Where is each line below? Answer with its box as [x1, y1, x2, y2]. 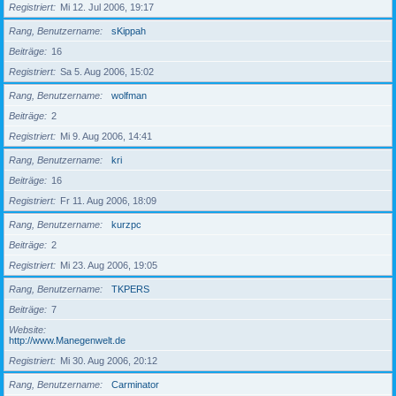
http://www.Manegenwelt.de [9, 335, 126, 346]
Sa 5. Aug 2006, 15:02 [60, 66, 154, 77]
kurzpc [111, 219, 141, 230]
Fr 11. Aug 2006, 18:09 [60, 195, 156, 206]
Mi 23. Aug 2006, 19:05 [60, 260, 157, 270]
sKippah [111, 26, 146, 36]
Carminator [111, 379, 159, 390]
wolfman [111, 90, 147, 101]
